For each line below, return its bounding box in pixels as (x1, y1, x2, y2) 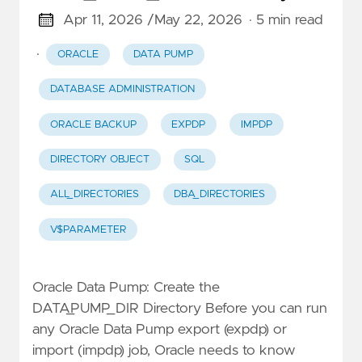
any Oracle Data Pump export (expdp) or (32, 322, 287, 337)
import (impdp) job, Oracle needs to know (32, 343, 295, 358)
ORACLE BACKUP (49, 119, 137, 130)
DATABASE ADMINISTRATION (49, 84, 195, 95)
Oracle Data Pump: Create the (32, 280, 220, 295)
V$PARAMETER (49, 224, 126, 235)
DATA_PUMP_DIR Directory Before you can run (32, 301, 327, 316)
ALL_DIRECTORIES (49, 189, 139, 200)
